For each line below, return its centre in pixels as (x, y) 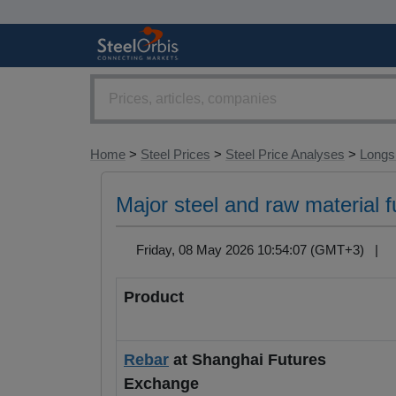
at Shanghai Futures (247, 360)
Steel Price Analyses (285, 155)
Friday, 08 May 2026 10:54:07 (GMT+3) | (260, 249)
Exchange (164, 384)
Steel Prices (175, 155)
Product (156, 297)
